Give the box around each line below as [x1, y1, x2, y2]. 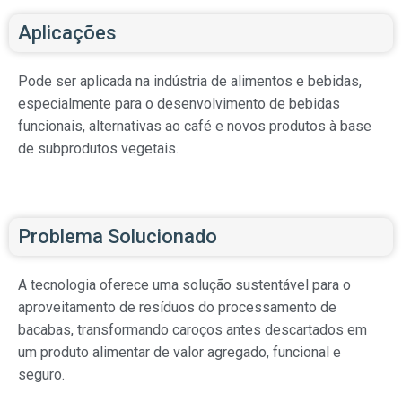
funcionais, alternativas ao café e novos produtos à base [18, 118, 371, 135]
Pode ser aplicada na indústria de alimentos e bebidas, [18, 73, 362, 91]
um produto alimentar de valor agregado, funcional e [18, 344, 341, 362]
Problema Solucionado [18, 225, 217, 249]
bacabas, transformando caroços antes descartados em [18, 321, 367, 339]
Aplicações [18, 22, 117, 45]
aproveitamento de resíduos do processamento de [18, 299, 336, 317]
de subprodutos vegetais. [18, 140, 179, 158]
